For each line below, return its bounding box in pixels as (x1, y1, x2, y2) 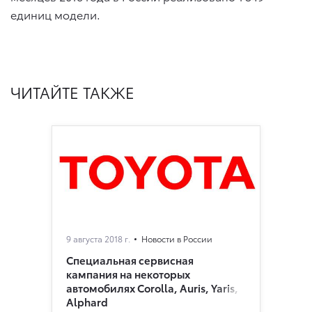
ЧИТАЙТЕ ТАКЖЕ (10, 81, 134, 103)
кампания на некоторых (66, 266, 190, 282)
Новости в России (141, 233, 212, 245)
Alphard (66, 294, 108, 310)
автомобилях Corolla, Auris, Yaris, (66, 280, 238, 296)
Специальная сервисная (66, 252, 194, 268)
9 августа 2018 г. (66, 233, 130, 245)
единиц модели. (10, 6, 100, 23)
